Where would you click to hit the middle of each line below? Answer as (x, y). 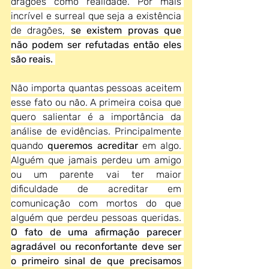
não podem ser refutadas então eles (96, 45)
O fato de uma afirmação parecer (96, 232)
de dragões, (41, 30)
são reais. (32, 59)
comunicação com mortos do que (96, 203)
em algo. (162, 146)
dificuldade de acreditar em (96, 189)
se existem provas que (126, 30)
